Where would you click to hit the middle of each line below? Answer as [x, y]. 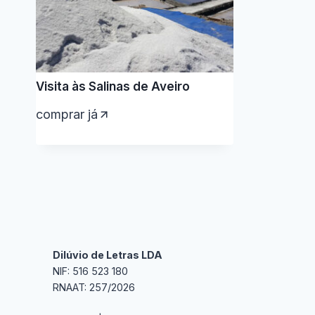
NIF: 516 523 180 [90, 271]
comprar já [67, 114]
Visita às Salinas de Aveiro [113, 86]
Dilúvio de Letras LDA [108, 255]
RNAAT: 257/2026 [94, 287]
